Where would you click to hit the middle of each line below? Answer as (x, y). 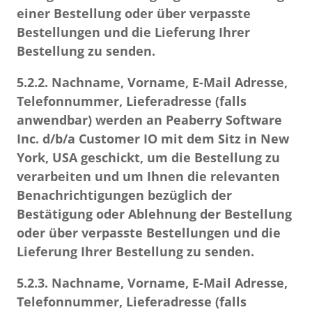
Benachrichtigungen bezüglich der (124, 195)
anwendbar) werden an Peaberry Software (149, 120)
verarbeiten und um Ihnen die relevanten (148, 176)
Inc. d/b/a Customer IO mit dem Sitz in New (153, 139)
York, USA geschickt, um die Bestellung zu (148, 157)
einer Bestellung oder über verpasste (134, 13)
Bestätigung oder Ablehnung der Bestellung (154, 214)
